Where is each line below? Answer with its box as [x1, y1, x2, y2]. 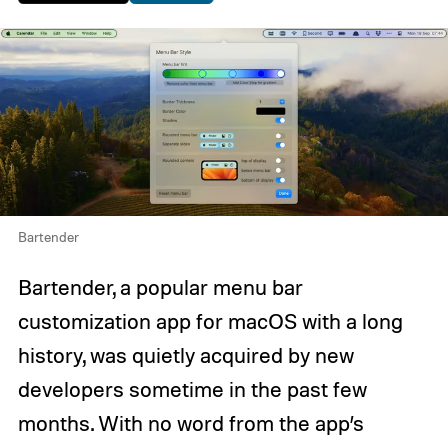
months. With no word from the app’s [17, 409, 364, 436]
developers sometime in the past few [17, 375, 367, 402]
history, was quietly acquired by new [17, 341, 354, 368]
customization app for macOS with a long [17, 307, 403, 334]
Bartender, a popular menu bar [17, 273, 303, 300]
